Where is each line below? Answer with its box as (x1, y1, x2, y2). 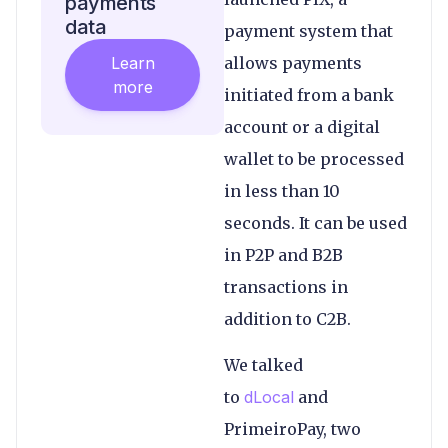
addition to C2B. (224, 309, 355, 329)
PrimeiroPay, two (224, 419, 361, 440)
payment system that (224, 21, 393, 41)
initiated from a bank (224, 85, 394, 105)
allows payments (224, 53, 362, 73)
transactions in (224, 277, 348, 297)
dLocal (244, 387, 294, 408)
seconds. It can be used (224, 213, 407, 233)
